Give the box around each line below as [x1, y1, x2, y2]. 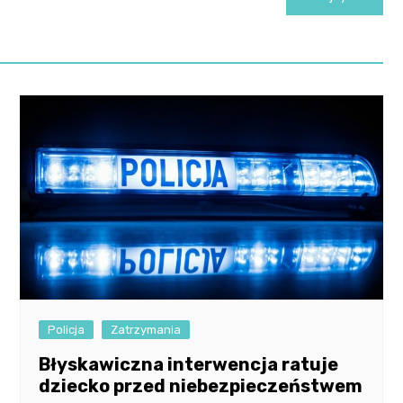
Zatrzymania [111, 323, 182, 337]
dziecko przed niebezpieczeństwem [39, 375, 363, 398]
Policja [48, 323, 85, 337]
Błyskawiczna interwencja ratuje [39, 354, 339, 376]
